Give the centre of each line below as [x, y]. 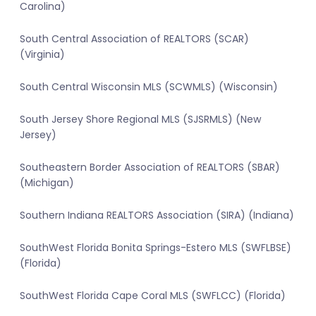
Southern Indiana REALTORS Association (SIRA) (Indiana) [157, 215]
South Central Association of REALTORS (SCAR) [134, 39]
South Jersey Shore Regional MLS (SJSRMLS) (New [140, 120]
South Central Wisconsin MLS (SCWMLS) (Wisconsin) [149, 87]
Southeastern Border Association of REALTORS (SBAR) [150, 168]
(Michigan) [47, 183]
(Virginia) [42, 55]
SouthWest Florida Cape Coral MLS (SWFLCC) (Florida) [153, 296]
